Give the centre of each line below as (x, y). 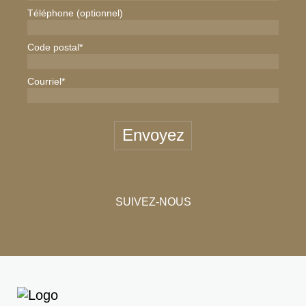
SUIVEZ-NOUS (153, 201)
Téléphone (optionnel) (75, 13)
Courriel (44, 81)
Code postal (53, 47)
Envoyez (153, 135)
